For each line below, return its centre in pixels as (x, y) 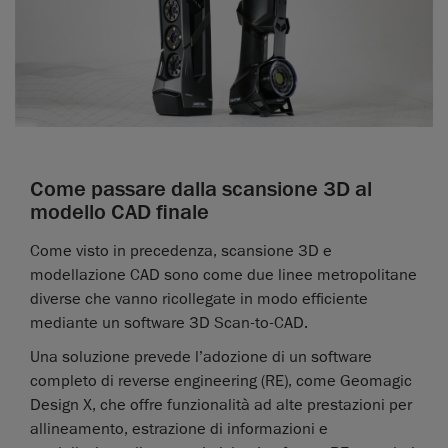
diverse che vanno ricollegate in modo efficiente (199, 299)
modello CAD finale (119, 212)
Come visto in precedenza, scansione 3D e (181, 251)
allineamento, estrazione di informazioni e (179, 429)
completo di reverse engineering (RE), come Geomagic (221, 381)
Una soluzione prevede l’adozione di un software (201, 357)
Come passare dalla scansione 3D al (201, 189)
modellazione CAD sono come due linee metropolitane (223, 275)
